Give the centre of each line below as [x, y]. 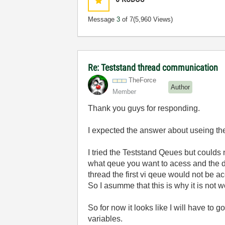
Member [125, 92]
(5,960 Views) [153, 19]
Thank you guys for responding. [144, 108]
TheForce [143, 80]
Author [181, 87]
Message [102, 19]
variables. [105, 219]
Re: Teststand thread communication [153, 68]
